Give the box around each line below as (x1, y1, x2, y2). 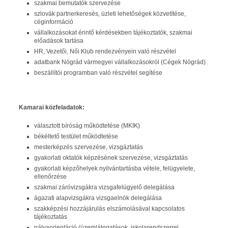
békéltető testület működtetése (34, 133, 118, 140)
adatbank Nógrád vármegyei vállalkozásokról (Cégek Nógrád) (34, 59, 206, 66)
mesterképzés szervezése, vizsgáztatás (34, 144, 143, 151)
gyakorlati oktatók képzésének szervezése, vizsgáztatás (34, 154, 188, 161)
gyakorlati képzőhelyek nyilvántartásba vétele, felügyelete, (34, 165, 195, 172)
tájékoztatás (34, 213, 67, 220)
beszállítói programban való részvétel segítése (34, 69, 162, 76)
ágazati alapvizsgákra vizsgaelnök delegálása (34, 194, 162, 202)
